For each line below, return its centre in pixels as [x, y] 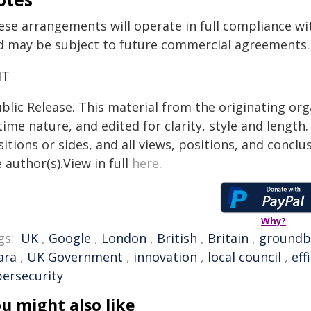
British [177, 238]
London [124, 238]
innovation [165, 257]
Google [70, 238]
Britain [228, 238]
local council [244, 257]
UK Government [75, 257]
